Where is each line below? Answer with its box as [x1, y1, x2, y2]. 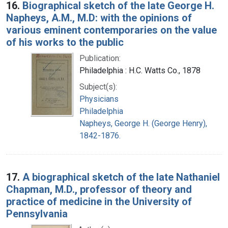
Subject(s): [79, 81, 117, 92]
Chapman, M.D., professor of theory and [6, 183, 192, 195]
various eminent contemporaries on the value [6, 23, 217, 36]
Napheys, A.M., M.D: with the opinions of [6, 11, 192, 24]
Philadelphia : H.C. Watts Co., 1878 [79, 65, 201, 75]
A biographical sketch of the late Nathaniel [22, 170, 220, 183]
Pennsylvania [6, 207, 68, 220]
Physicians [79, 94, 119, 104]
